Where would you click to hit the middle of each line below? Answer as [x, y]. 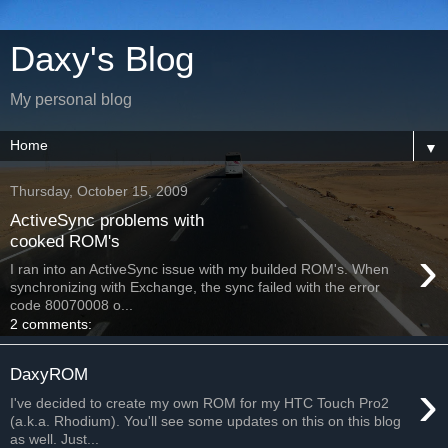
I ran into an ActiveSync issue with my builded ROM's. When [199, 269]
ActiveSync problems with [107, 219]
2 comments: [51, 324]
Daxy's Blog [102, 59]
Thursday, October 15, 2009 [99, 191]
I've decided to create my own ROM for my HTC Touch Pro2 [199, 402]
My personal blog [71, 99]
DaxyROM [49, 373]
